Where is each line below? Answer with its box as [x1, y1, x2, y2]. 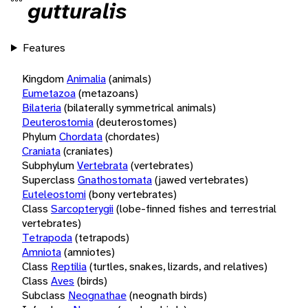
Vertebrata [77, 157, 128, 173]
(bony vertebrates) [89, 186, 177, 201]
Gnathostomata [78, 172, 152, 187]
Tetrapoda [22, 230, 72, 245]
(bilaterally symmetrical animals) [64, 100, 216, 115]
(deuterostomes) [96, 114, 177, 129]
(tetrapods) [75, 230, 129, 245]
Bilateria [22, 100, 61, 115]
